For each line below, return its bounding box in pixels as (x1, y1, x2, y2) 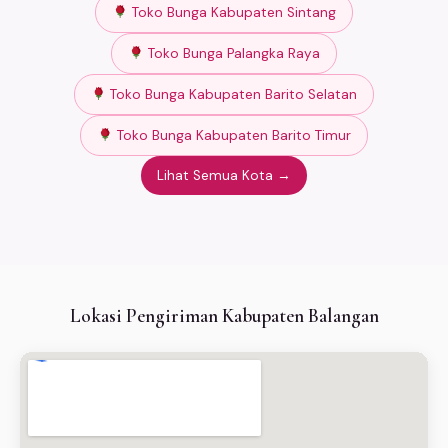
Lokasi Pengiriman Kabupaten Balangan (69, 303, 379, 328)
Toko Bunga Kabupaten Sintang (127, 3, 336, 21)
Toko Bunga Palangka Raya (143, 44, 320, 62)
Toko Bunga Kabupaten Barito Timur (112, 126, 351, 144)
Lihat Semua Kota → (157, 166, 291, 184)
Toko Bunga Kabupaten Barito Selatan (106, 85, 358, 103)
